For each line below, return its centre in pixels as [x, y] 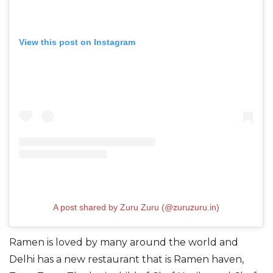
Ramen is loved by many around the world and [124, 242]
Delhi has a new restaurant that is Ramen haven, [126, 259]
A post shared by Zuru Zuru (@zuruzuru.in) [136, 207]
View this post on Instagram [77, 42]
